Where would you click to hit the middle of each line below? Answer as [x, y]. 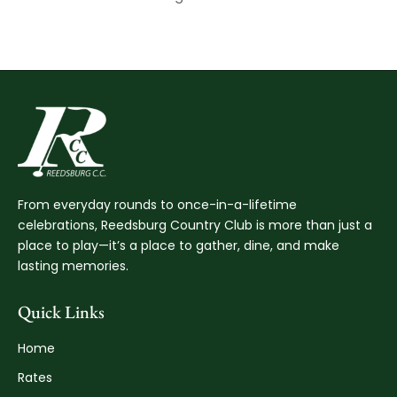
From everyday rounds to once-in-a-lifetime [157, 204]
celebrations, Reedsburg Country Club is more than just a [195, 225]
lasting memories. [73, 265]
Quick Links [61, 311]
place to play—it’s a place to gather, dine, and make [179, 245]
